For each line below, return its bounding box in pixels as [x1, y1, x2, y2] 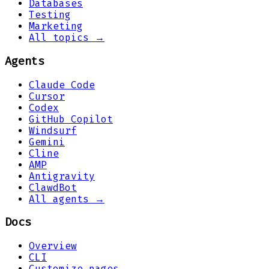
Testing [29, 9, 71, 21]
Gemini [29, 136, 65, 148]
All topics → [29, 32, 104, 44]
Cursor [29, 90, 65, 102]
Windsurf [29, 124, 77, 136]
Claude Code [29, 79, 95, 91]
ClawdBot [29, 181, 77, 193]
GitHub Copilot [29, 113, 113, 125]
